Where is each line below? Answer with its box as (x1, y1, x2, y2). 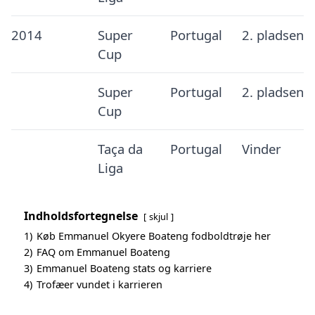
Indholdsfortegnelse (24, 208, 138, 224)
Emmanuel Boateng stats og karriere (37, 262, 212, 275)
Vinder (241, 140, 281, 157)
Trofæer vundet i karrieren (37, 278, 162, 291)
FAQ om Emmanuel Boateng (37, 245, 170, 259)
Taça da (97, 140, 143, 157)
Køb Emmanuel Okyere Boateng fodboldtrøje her (37, 229, 271, 243)
